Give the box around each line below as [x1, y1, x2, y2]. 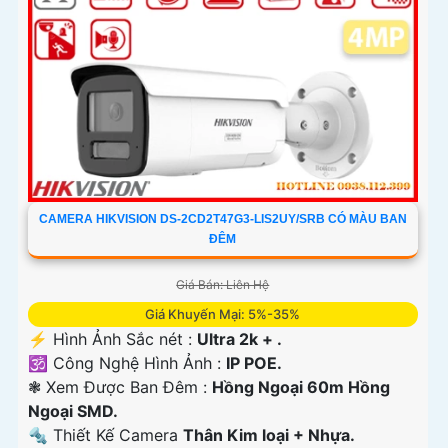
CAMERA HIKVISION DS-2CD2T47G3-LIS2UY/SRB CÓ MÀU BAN [38, 211, 407, 226]
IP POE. [226, 352, 282, 373]
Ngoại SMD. [28, 400, 118, 421]
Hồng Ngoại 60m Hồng [212, 376, 390, 397]
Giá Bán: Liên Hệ [176, 276, 270, 292]
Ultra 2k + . [197, 328, 282, 349]
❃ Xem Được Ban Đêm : [28, 376, 212, 397]
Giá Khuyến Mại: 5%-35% [145, 305, 301, 322]
